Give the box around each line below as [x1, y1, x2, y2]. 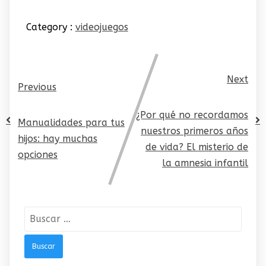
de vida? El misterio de [145, 141, 248, 153]
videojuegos [75, 21, 128, 33]
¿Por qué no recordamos [136, 109, 248, 121]
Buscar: [24, 219, 57, 231]
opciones [18, 149, 58, 161]
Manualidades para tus [18, 117, 125, 129]
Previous [18, 81, 56, 93]
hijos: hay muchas [18, 133, 97, 145]
